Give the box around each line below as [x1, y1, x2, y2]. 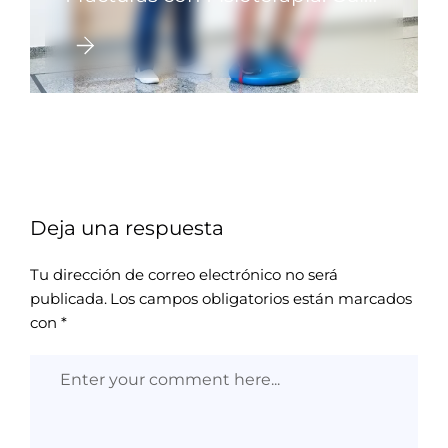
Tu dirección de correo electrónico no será [30, 264, 338, 284]
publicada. [30, 288, 107, 308]
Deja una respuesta [30, 215, 224, 240]
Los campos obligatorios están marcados [110, 288, 412, 308]
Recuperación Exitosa [65, 34, 280, 59]
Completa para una [65, 8, 258, 33]
